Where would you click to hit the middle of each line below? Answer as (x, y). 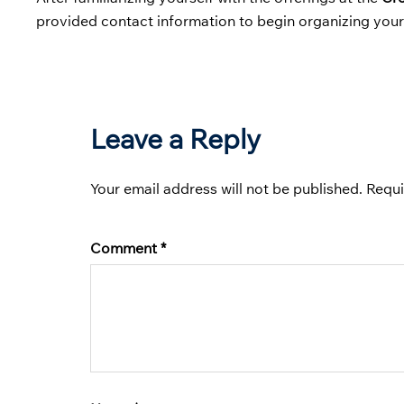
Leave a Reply (175, 138)
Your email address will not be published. (226, 188)
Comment (125, 248)
